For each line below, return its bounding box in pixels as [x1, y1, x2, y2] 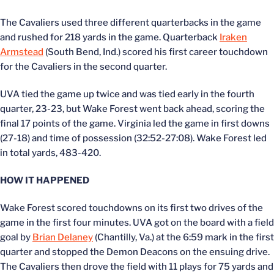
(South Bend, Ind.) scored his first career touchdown [43, 46, 268, 57]
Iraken [220, 32, 247, 43]
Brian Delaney [32, 232, 93, 243]
